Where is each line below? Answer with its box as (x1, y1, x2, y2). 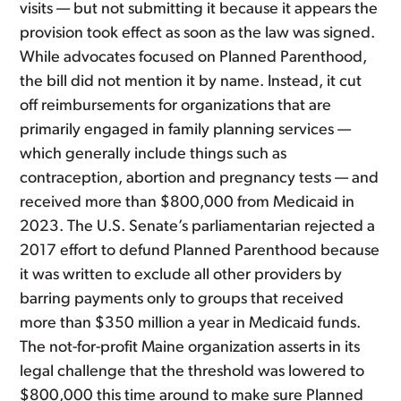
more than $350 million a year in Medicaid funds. (20, 314, 362, 332)
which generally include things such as (20, 145, 287, 163)
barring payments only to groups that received (20, 290, 345, 308)
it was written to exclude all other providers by (20, 266, 343, 284)
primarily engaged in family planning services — (20, 121, 352, 139)
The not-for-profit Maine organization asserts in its (20, 338, 361, 356)
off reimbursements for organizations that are (20, 97, 332, 115)
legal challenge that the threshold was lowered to (20, 363, 365, 380)
